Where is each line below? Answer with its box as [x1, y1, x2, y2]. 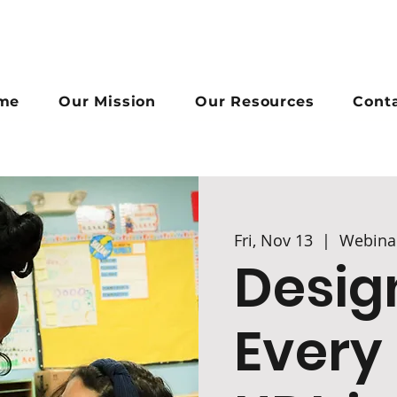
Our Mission [58, 93, 156, 110]
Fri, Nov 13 [234, 230, 313, 251]
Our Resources [195, 93, 315, 110]
